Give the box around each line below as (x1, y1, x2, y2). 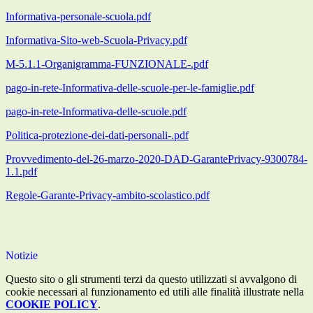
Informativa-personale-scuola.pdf (6, 10, 151, 23)
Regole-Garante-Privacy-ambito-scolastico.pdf (6, 189, 210, 202)
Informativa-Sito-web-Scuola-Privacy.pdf (6, 34, 187, 47)
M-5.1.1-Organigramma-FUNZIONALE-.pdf (6, 58, 208, 71)
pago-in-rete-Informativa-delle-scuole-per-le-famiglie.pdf (6, 82, 254, 94)
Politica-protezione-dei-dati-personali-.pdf (6, 129, 189, 142)
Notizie (6, 249, 38, 262)
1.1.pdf (6, 166, 37, 178)
